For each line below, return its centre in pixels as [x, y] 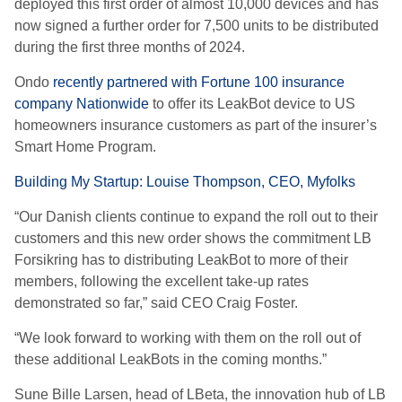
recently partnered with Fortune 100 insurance [199, 82]
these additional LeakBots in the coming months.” [170, 359]
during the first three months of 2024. [130, 47]
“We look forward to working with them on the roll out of [188, 338]
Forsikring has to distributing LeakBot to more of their [181, 260]
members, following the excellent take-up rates [162, 281]
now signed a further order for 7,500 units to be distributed [197, 26]
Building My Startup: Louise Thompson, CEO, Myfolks [185, 182]
